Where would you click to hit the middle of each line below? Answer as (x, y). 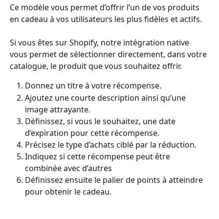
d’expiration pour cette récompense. (92, 133)
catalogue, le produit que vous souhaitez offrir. (96, 66)
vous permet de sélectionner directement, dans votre (109, 55)
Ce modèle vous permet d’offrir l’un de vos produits (106, 7)
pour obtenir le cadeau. (68, 192)
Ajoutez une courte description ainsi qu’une (106, 98)
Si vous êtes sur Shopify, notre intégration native (100, 43)
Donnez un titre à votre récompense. (93, 86)
